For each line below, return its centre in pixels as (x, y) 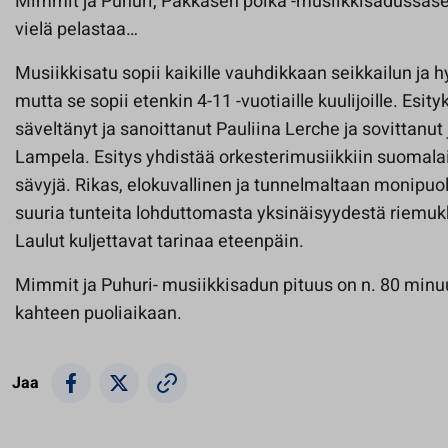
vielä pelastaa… (76, 30)
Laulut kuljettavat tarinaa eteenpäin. (159, 242)
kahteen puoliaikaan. (98, 314)
